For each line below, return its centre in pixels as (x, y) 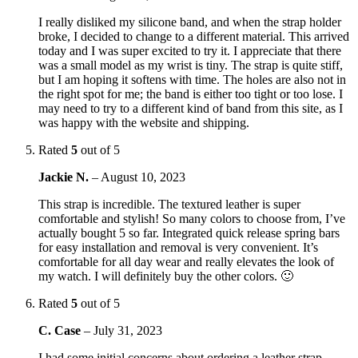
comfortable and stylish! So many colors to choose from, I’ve (192, 218)
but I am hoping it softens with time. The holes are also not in (192, 79)
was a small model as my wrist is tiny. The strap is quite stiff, (191, 65)
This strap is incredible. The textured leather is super (169, 204)
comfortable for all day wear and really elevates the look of (186, 261)
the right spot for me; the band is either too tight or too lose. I (191, 93)
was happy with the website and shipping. (144, 122)
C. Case (61, 330)
